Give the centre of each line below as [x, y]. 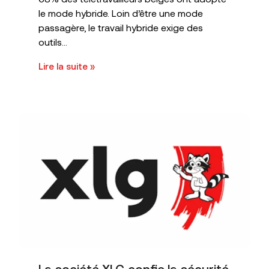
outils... [53, 42]
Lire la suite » [67, 66]
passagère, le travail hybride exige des [121, 28]
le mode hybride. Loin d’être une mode [121, 13]
